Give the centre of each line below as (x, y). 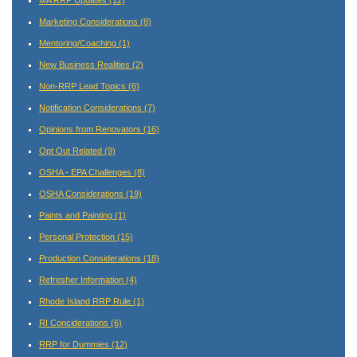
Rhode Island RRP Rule (86, 301)
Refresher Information (82, 279)
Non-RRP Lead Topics (84, 86)
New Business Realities (86, 64)
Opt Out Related (72, 150)
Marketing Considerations (90, 21)
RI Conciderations (75, 322)
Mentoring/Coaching (79, 43)
